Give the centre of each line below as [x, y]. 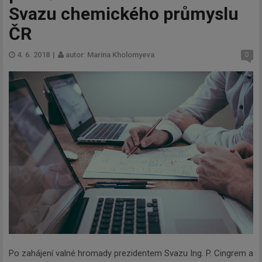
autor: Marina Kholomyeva [109, 54]
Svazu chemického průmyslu [124, 13]
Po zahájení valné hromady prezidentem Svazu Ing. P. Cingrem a [131, 253]
